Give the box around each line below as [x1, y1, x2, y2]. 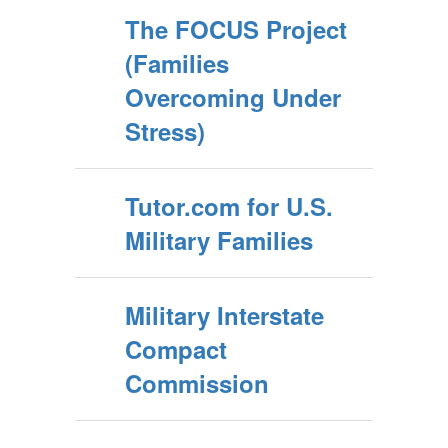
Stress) [125, 114, 205, 148]
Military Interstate [125, 298, 324, 332]
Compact [125, 332, 227, 366]
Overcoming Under [125, 80, 341, 114]
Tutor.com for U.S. [125, 189, 333, 223]
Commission [125, 366, 269, 400]
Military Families [125, 223, 313, 257]
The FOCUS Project [125, 12, 347, 46]
